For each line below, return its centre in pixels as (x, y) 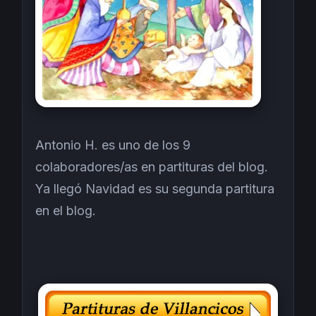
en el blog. (66, 211)
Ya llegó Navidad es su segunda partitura (155, 189)
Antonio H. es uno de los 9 (113, 145)
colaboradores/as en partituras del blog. (152, 167)
